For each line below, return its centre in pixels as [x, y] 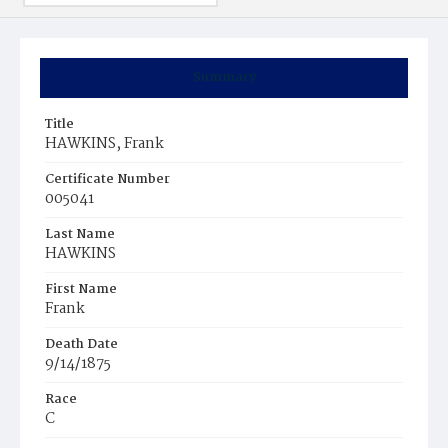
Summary [224, 77]
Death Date [81, 344]
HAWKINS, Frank [104, 144]
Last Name [80, 234]
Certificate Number [107, 179]
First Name [81, 289]
